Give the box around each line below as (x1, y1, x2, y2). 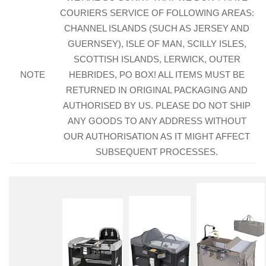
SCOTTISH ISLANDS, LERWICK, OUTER (73, 54, 240, 64)
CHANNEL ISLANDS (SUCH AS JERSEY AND (64, 23, 249, 33)
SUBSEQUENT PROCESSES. (96, 147, 218, 157)
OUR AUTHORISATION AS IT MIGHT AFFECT (64, 131, 250, 141)
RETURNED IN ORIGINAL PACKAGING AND (66, 85, 248, 95)
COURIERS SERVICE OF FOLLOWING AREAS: (59, 8, 254, 18)
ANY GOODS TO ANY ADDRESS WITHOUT (67, 116, 246, 126)
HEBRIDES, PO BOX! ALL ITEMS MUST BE (69, 69, 245, 80)
